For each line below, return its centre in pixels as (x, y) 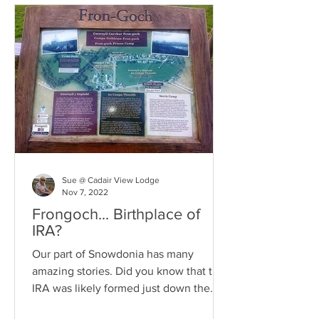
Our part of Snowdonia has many (113, 254)
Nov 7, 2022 (85, 192)
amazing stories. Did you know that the (74, 271)
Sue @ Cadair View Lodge (111, 180)
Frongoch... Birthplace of (116, 214)
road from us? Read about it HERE (150, 305)
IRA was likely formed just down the (121, 288)
